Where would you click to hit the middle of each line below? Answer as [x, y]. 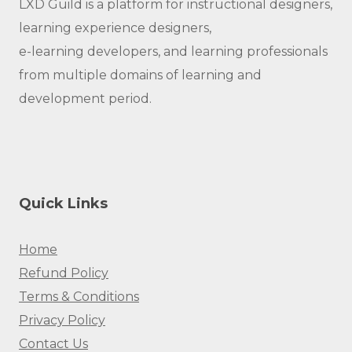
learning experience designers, [115, 27]
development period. [85, 98]
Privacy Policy [62, 320]
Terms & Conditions [79, 296]
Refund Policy [64, 273]
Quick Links [63, 203]
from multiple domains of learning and [140, 75]
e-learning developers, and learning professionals [173, 51]
